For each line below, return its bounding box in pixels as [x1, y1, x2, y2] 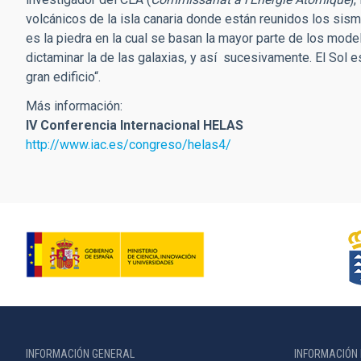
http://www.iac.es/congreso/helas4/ [26, 137, 231, 152]
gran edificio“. [26, 69, 101, 85]
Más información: [26, 98, 122, 114]
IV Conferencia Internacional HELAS [26, 118, 243, 133]
